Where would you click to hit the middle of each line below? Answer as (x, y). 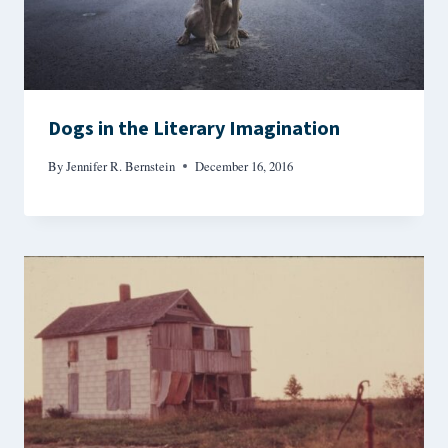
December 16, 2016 (244, 166)
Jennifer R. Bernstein (121, 166)
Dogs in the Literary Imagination (194, 128)
